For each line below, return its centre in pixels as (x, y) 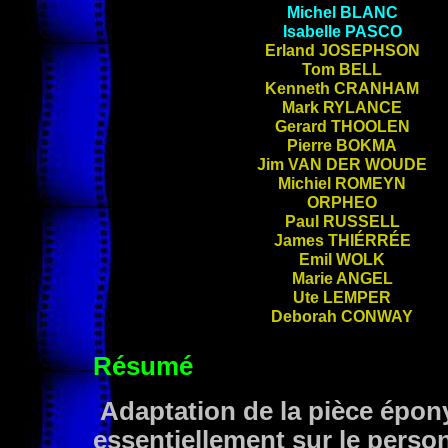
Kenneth (299, 88)
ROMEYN (370, 183)
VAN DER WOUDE (357, 164)
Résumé (143, 366)
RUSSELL (361, 221)
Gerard (302, 126)
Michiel (306, 183)
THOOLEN (370, 126)
